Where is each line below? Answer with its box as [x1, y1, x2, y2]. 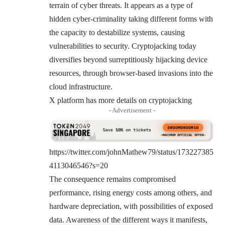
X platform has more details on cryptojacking [49, 96, 192, 105]
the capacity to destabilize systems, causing [49, 28, 185, 37]
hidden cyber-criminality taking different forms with [49, 15, 213, 24]
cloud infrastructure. [49, 82, 115, 91]
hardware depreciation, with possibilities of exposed [49, 202, 213, 211]
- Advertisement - [109, 106, 155, 115]
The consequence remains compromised [49, 175, 176, 184]
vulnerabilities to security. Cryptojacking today [49, 42, 196, 51]
